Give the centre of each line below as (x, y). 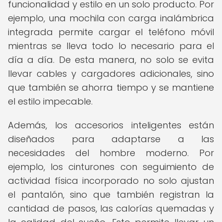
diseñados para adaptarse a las (111, 139)
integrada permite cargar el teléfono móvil (111, 32)
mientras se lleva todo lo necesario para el (111, 46)
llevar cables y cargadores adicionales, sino (111, 74)
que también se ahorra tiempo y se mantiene (111, 87)
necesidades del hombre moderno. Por (111, 153)
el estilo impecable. (50, 101)
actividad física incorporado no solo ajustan (111, 181)
